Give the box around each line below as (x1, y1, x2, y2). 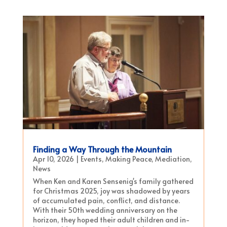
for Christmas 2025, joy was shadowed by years (32, 185, 190, 196)
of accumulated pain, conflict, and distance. (32, 195, 180, 205)
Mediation (155, 154, 190, 164)
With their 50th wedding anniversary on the (32, 205, 177, 215)
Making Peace (105, 154, 152, 164)
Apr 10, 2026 (32, 154, 74, 164)
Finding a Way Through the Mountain (32, 143, 172, 155)
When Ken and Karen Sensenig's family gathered (32, 176, 194, 186)
